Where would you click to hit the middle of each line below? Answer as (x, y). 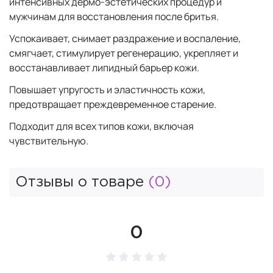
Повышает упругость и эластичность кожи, (107, 90)
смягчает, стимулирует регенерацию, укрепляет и (124, 53)
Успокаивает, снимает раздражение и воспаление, (125, 38)
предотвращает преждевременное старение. (114, 104)
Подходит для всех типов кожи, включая (101, 126)
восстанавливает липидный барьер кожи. (105, 68)
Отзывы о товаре (82, 182)
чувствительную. (49, 141)
